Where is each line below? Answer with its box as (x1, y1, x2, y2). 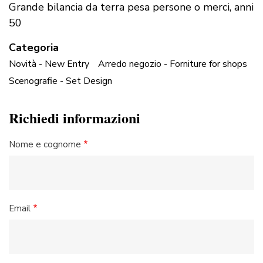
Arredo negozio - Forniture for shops (98, 58, 247, 71)
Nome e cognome (9, 139, 81, 151)
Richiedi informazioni (9, 107, 140, 129)
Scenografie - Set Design (9, 75, 112, 88)
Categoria (9, 40, 59, 55)
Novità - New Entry (9, 58, 89, 71)
